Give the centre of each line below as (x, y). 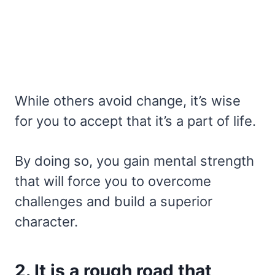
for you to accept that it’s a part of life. (135, 121)
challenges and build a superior (114, 201)
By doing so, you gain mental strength (134, 161)
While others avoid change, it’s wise (128, 100)
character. (46, 221)
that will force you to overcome (113, 181)
